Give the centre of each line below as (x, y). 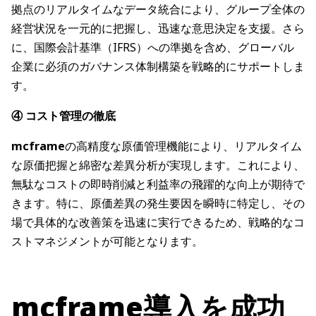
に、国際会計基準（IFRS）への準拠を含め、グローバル (153, 48)
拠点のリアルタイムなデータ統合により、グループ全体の (158, 10)
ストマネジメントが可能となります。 (107, 242)
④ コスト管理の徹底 (63, 116)
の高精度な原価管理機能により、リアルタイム (183, 146)
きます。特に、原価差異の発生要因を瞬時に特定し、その (158, 203)
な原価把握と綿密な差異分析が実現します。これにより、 (158, 165)
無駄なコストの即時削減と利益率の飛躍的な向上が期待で (158, 184)
